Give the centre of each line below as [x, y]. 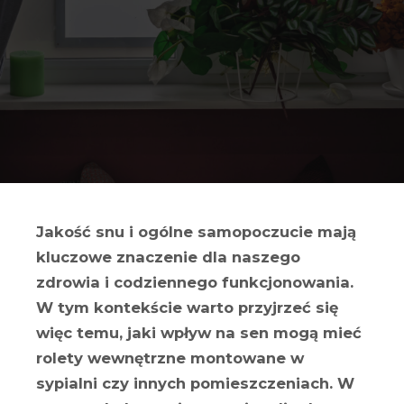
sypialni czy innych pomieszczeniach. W [195, 383]
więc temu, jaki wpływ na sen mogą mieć [199, 333]
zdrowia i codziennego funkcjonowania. [195, 282]
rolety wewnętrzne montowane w [170, 358]
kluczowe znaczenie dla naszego [168, 257]
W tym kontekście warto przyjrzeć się [187, 308]
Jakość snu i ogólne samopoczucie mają [196, 232]
